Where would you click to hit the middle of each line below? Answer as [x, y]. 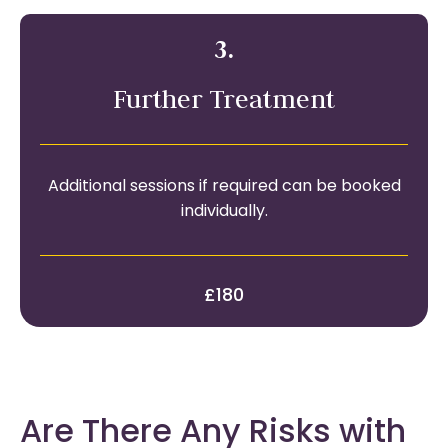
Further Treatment [224, 99]
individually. [224, 212]
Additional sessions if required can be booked [224, 187]
